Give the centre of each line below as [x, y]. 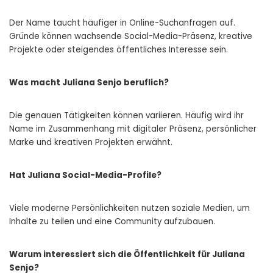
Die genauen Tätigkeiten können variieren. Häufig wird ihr [126, 115]
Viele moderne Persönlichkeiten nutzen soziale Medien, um [129, 208]
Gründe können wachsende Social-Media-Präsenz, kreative [131, 36]
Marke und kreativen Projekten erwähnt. [91, 142]
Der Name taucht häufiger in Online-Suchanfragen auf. [122, 23]
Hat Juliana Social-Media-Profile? [85, 175]
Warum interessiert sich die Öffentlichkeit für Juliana [127, 254]
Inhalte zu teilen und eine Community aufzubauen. [112, 221]
